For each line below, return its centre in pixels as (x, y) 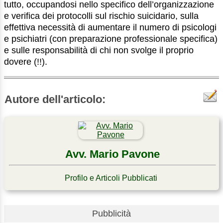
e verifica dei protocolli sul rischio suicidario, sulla (101, 16)
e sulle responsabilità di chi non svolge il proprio (99, 50)
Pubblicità (111, 213)
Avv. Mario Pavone (113, 154)
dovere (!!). (26, 61)
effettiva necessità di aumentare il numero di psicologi (110, 27)
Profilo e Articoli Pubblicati (111, 178)
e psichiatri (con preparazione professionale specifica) (111, 39)
